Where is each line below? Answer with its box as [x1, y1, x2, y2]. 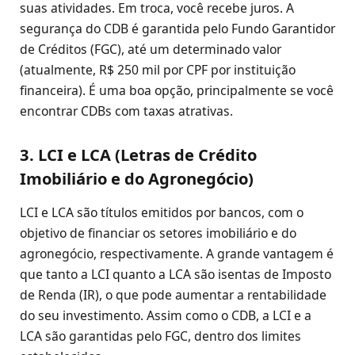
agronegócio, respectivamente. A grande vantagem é [20, 244, 334, 262]
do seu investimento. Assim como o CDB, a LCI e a [20, 306, 311, 324]
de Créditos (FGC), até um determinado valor [20, 40, 281, 58]
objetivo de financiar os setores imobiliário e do [20, 223, 296, 242]
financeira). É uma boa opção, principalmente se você [20, 81, 334, 99]
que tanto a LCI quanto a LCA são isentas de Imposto [20, 265, 331, 283]
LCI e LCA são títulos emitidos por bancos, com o [20, 203, 303, 221]
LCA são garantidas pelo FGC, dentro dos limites [20, 326, 301, 345]
